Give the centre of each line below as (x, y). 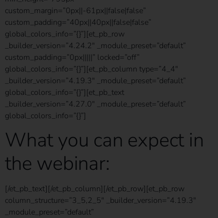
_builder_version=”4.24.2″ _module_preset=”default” (95, 45)
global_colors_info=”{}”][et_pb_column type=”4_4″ (91, 69)
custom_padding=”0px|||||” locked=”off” (72, 57)
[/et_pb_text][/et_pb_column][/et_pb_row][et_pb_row (95, 189)
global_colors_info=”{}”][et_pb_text (64, 92)
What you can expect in (104, 140)
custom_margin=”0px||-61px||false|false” (75, 10)
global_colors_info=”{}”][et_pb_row (65, 34)
